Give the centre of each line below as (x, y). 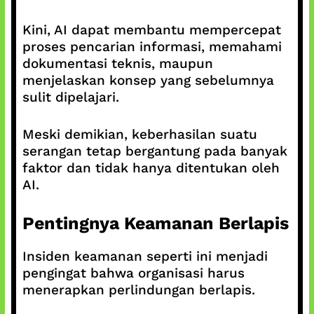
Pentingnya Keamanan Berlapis (155, 223)
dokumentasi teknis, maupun (117, 63)
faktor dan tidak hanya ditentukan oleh (151, 168)
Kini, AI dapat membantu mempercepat (151, 30)
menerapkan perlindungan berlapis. (138, 290)
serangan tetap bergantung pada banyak (155, 151)
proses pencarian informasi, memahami (152, 47)
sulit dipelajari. (70, 97)
